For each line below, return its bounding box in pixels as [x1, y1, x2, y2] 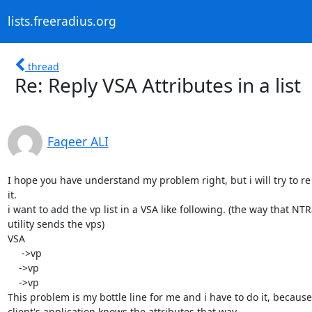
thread [28, 59, 59, 73]
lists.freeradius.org [7, 13, 116, 30]
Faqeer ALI [47, 132, 109, 150]
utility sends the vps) [7, 217, 104, 231]
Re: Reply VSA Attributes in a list [15, 71, 301, 98]
